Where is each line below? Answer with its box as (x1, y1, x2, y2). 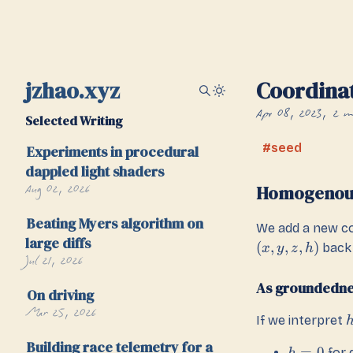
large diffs (25, 233, 91, 253)
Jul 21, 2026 (25, 251, 84, 274)
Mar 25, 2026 (25, 303, 97, 326)
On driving (26, 285, 94, 305)
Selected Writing (25, 112, 123, 129)
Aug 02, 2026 (25, 179, 91, 203)
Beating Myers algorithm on (26, 214, 203, 233)
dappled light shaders (25, 162, 164, 181)
